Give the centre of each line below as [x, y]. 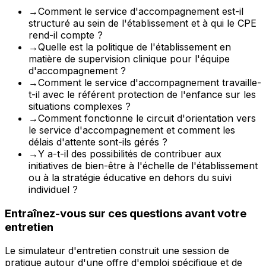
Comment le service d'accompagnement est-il [141, 11]
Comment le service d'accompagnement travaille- [150, 82]
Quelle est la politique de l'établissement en [134, 47]
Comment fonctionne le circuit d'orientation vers [147, 118]
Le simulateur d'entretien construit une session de [117, 251]
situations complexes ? [80, 106]
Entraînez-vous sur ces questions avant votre [126, 213]
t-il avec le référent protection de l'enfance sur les [142, 94]
